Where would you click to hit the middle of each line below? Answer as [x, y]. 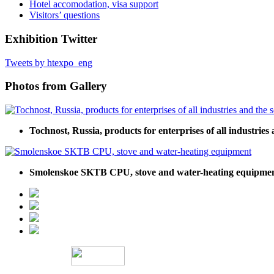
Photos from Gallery [56, 86]
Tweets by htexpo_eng [49, 62]
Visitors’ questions [65, 15]
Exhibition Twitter [51, 39]
